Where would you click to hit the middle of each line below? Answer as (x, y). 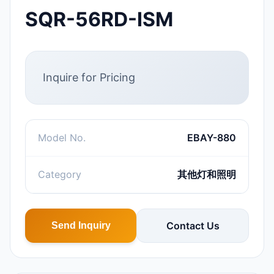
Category (60, 174)
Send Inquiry (81, 225)
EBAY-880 (212, 138)
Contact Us (193, 225)
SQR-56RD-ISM (99, 19)
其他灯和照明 (207, 174)
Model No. (62, 138)
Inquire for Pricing (89, 77)
